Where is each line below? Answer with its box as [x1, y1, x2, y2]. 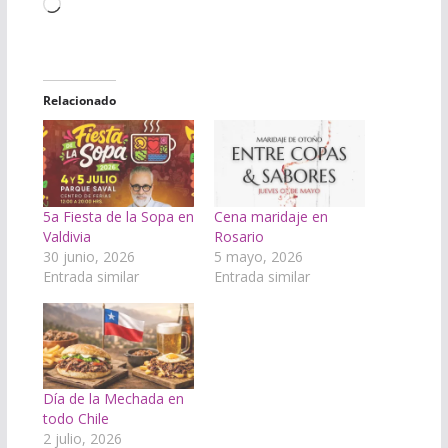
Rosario [213, 226, 264, 246]
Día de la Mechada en [42, 389, 184, 409]
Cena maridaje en [213, 206, 328, 226]
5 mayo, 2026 [213, 246, 303, 266]
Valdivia [42, 226, 91, 246]
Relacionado [42, 92, 116, 110]
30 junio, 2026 [42, 246, 135, 266]
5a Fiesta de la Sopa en [42, 206, 194, 226]
